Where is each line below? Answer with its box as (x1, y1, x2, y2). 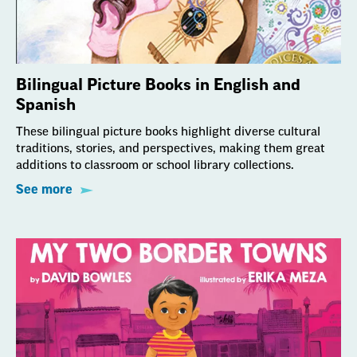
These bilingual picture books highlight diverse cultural (16, 126, 320, 139)
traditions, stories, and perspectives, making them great (16, 143, 325, 155)
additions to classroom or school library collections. (16, 159, 294, 172)
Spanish (16, 97, 76, 114)
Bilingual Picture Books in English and (16, 77, 300, 94)
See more (16, 183, 73, 197)
